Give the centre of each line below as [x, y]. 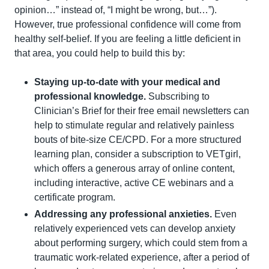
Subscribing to [178, 96]
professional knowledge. [90, 96]
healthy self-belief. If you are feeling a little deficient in [128, 38]
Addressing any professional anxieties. [124, 214]
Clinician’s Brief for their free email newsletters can [142, 110]
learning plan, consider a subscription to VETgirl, [138, 154]
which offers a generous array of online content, [134, 168]
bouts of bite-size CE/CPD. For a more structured [138, 139]
